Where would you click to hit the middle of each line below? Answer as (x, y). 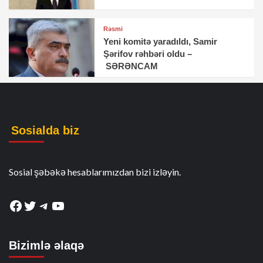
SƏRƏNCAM (131, 66)
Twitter (46, 205)
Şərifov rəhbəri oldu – (148, 54)
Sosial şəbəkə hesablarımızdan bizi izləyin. (95, 172)
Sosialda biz (45, 131)
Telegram (65, 205)
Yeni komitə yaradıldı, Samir (161, 42)
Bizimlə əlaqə (46, 246)
